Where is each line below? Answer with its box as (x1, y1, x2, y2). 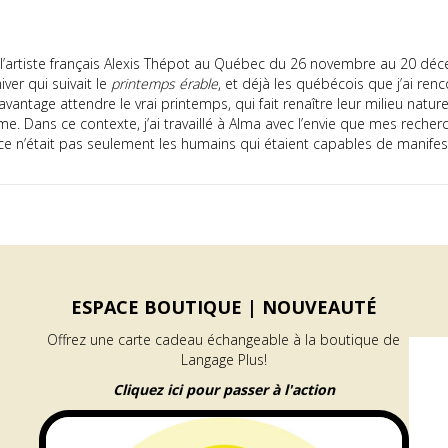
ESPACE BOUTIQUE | (70, 295, 262, 319)
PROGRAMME (88, 387, 252, 420)
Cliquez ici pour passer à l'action (112, 380, 335, 399)
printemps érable (111, 74, 218, 93)
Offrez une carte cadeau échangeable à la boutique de (47, 330, 401, 349)
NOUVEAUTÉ (261, 295, 377, 319)
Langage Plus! (180, 350, 267, 369)
